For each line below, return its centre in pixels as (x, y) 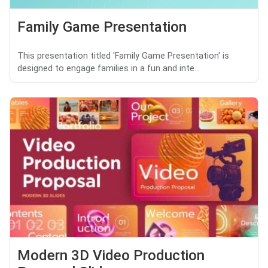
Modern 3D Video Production (111, 255)
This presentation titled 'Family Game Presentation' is (123, 56)
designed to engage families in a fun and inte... (109, 69)
